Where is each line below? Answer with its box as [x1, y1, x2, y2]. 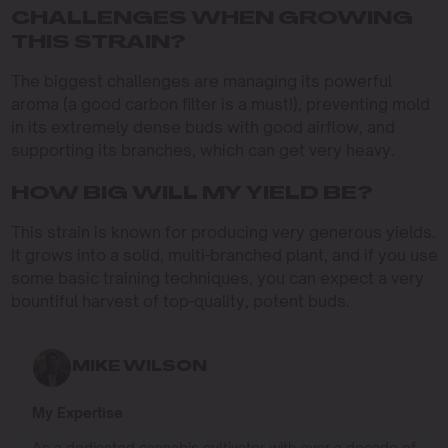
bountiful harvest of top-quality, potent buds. [10, 290, 350, 311]
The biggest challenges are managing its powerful [10, 70, 392, 91]
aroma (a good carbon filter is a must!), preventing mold [10, 93, 430, 114]
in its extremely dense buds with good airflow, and [10, 116, 395, 137]
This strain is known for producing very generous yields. [10, 221, 436, 242]
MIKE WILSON [71, 360, 207, 376]
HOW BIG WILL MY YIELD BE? [10, 184, 373, 204]
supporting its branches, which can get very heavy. [10, 139, 395, 160]
